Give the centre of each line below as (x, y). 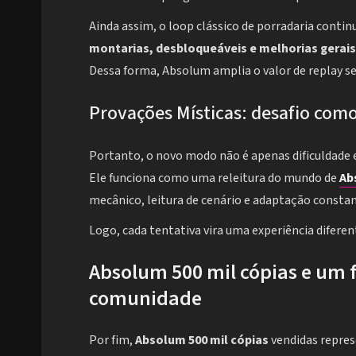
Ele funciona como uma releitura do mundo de (214, 178)
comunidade (145, 299)
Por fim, (112, 340)
